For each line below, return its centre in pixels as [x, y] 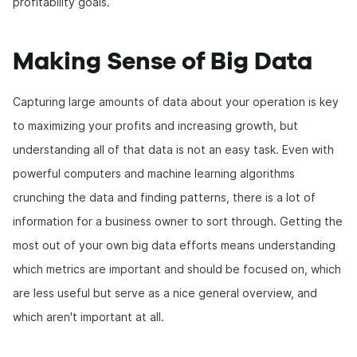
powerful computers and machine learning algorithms [154, 173]
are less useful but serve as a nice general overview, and [165, 293]
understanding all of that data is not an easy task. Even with [173, 149]
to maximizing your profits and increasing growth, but [155, 126]
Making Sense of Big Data [163, 62]
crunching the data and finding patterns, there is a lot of [164, 197]
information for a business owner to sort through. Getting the [178, 221]
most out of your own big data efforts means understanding [174, 245]
